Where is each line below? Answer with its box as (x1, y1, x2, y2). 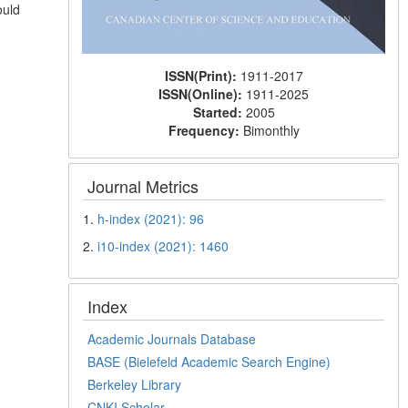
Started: (192, 102, 246, 121)
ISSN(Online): (158, 84, 247, 103)
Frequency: (168, 120, 243, 139)
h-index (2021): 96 (97, 209, 205, 228)
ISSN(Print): (164, 66, 240, 85)
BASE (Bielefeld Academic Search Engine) (87, 352, 331, 371)
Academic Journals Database (87, 329, 257, 348)
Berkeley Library (87, 374, 182, 393)
